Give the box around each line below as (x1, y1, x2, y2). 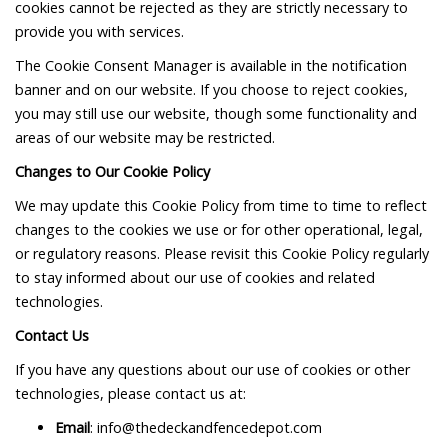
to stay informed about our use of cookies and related (15, 268, 375, 288)
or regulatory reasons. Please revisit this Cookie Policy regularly (15, 244, 429, 264)
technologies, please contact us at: (15, 384, 246, 404)
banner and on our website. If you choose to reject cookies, (15, 80, 408, 100)
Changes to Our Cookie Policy (15, 162, 210, 182)
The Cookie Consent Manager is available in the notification (15, 56, 407, 76)
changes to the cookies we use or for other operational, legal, (15, 220, 423, 240)
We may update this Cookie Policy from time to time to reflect (15, 196, 427, 216)
